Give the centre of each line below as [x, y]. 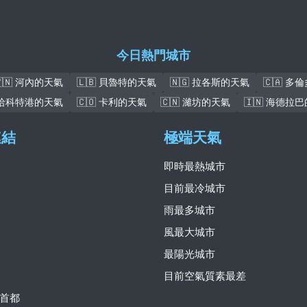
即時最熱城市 [195, 166]
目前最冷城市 [195, 188]
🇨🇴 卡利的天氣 [112, 102]
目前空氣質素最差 [205, 276]
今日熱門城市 [153, 56]
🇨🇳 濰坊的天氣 [195, 102]
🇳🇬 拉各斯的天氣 [210, 83]
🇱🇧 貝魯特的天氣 [116, 83]
